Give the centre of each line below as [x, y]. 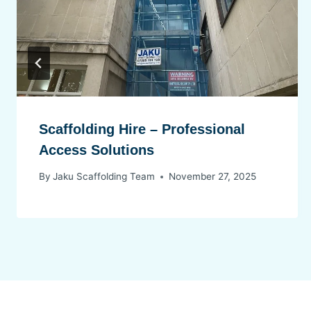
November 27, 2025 [213, 177]
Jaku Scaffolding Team [104, 177]
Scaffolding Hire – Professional [142, 129]
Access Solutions [96, 150]
